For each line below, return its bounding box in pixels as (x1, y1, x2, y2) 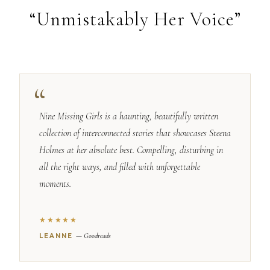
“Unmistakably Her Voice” (29, 7, 241, 31)
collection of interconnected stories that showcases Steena (39, 127, 231, 140)
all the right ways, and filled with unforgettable (39, 161, 200, 174)
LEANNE (39, 232, 76, 240)
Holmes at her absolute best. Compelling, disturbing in (39, 144, 223, 157)
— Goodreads (76, 231, 111, 240)
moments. (39, 178, 71, 190)
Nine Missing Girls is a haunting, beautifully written (39, 110, 218, 123)
